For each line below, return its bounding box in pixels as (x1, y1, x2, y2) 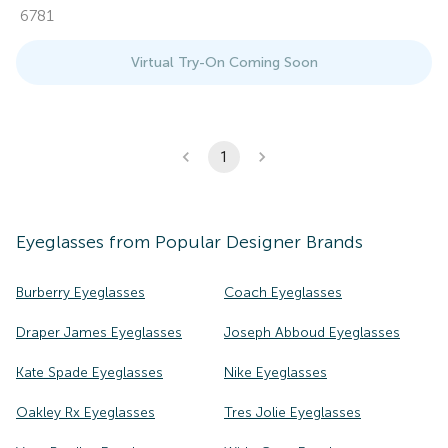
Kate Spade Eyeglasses (16, 364, 163, 381)
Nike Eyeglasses (224, 364, 327, 381)
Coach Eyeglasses (224, 284, 342, 301)
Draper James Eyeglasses (16, 324, 182, 341)
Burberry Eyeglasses (16, 284, 145, 301)
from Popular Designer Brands (104, 231, 363, 253)
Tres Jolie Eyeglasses (224, 404, 361, 421)
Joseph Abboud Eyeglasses (224, 324, 400, 341)
